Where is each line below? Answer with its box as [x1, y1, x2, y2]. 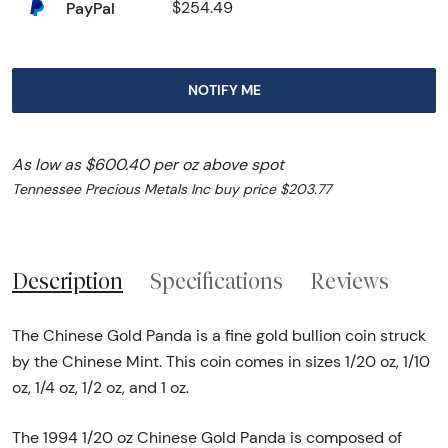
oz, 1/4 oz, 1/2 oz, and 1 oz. [12, 377, 189, 397]
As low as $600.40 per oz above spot [12, 155, 284, 175]
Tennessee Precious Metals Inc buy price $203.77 [12, 180, 331, 199]
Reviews [310, 268, 389, 295]
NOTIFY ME [187, 81, 261, 100]
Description [12, 268, 123, 295]
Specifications [150, 268, 283, 295]
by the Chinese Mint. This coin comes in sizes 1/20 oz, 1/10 [12, 351, 430, 371]
